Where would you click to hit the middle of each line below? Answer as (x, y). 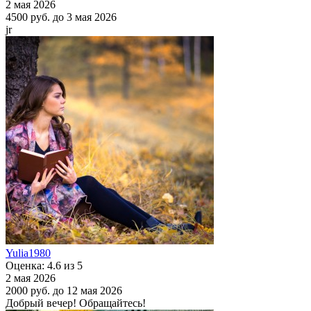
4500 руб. (28, 17)
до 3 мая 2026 (85, 17)
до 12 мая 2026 (87, 290)
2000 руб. (28, 290)
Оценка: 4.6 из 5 (44, 265)
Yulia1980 (28, 253)
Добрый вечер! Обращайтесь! (76, 303)
